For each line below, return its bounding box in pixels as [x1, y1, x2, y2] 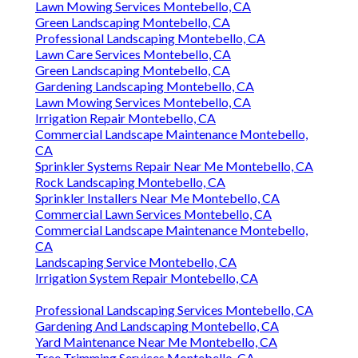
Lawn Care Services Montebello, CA [35, 46, 231, 62]
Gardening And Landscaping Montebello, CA [35, 318, 279, 334]
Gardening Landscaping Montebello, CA [35, 78, 254, 94]
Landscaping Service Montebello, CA [35, 254, 237, 270]
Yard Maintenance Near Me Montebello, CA [35, 334, 277, 350]
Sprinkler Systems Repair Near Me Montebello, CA [35, 158, 313, 174]
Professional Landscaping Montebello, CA [35, 30, 265, 46]
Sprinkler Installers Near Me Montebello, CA [35, 190, 280, 206]
